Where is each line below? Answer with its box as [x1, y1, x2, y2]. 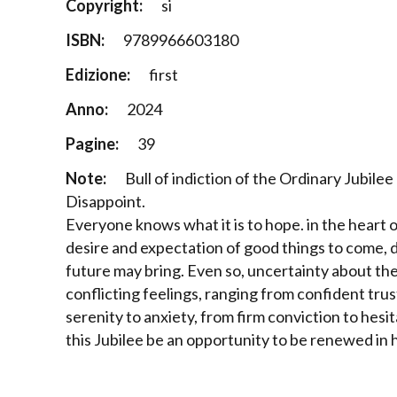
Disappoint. [65, 191, 145, 212]
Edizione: [65, 65, 130, 85]
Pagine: [65, 134, 119, 154]
